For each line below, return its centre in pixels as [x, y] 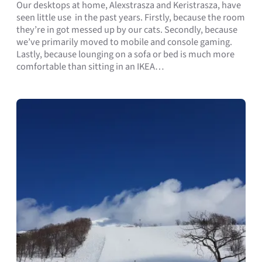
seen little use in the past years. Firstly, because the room [131, 18]
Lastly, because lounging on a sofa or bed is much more [125, 54]
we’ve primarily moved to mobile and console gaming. [124, 42]
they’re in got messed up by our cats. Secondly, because [127, 30]
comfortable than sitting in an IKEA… [90, 67]
